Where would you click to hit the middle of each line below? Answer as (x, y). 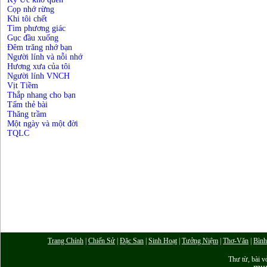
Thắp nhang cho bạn (41, 95)
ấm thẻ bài (30, 105)
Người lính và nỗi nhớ (45, 57)
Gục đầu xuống (33, 38)
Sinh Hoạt (163, 241)
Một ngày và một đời (43, 124)
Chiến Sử (102, 241)
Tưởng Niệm (200, 241)
